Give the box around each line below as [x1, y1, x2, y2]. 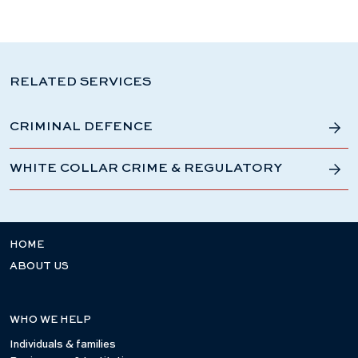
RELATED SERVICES [10, 76, 151, 89]
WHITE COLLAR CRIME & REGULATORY [10, 162, 282, 175]
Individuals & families [10, 340, 116, 350]
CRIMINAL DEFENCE [10, 121, 153, 133]
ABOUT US [10, 261, 69, 272]
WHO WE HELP [10, 315, 91, 325]
